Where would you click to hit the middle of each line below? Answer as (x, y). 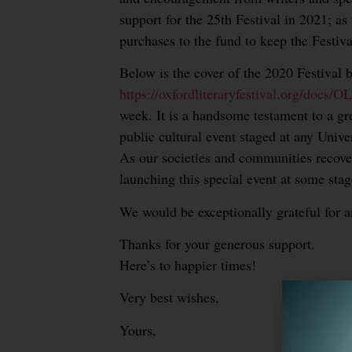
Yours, (138, 330)
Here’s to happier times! (188, 264)
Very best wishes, (169, 297)
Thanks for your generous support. (217, 243)
